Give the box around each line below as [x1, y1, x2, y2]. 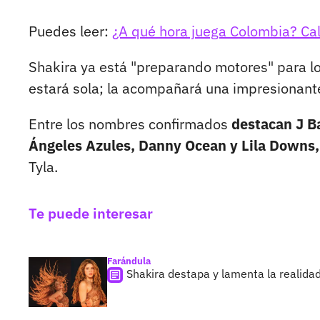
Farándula [107, 255, 151, 268]
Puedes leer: [29, 21, 112, 41]
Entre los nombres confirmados [29, 114, 231, 134]
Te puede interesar [29, 204, 153, 224]
